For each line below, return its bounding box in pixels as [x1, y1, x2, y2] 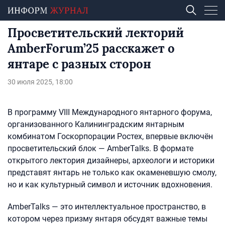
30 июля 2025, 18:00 [8, 78, 73, 86]
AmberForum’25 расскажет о [8, 41, 175, 56]
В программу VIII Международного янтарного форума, [8, 107, 212, 117]
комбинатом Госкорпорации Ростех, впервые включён [8, 132, 213, 141]
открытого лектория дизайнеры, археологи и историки [8, 156, 214, 165]
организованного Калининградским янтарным [8, 120, 184, 129]
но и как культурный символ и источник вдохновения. [8, 180, 212, 189]
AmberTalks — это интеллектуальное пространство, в [8, 202, 206, 211]
